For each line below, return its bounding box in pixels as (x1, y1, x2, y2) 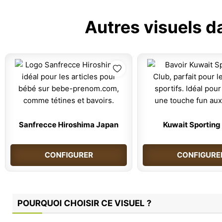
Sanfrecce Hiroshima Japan (19, 119, 118, 129)
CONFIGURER (44, 150, 93, 160)
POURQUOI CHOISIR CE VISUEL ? (17, 198, 152, 208)
